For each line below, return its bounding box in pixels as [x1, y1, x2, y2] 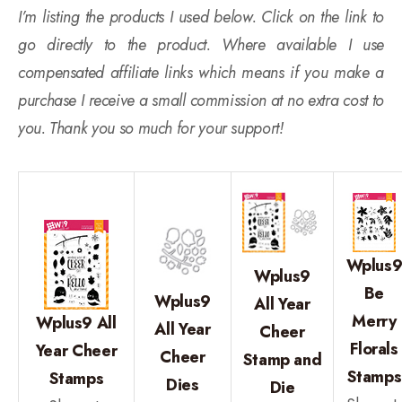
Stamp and [242, 347, 322, 371]
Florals [350, 336, 398, 361]
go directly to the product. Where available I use [18, 32, 384, 57]
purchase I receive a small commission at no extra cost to [18, 88, 384, 112]
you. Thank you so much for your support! [18, 116, 284, 140]
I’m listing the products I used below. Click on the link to [18, 4, 384, 29]
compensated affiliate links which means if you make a [18, 60, 384, 84]
